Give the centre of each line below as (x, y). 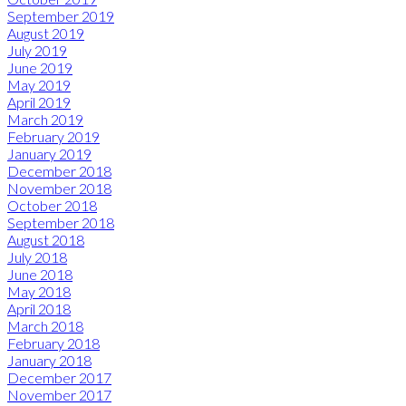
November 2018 (59, 188)
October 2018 (52, 206)
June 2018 (40, 275)
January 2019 (49, 154)
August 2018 (46, 240)
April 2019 (39, 102)
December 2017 (59, 378)
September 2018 (61, 223)
